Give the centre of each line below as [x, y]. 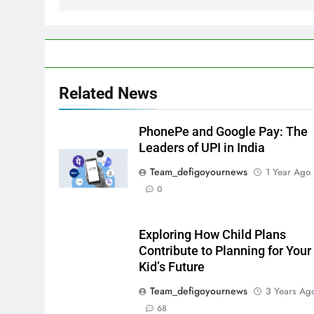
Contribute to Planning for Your [225, 251]
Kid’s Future [171, 267]
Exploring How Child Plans [212, 234]
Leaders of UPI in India [202, 148]
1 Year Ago [288, 172]
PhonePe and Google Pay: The [223, 131]
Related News [108, 93]
